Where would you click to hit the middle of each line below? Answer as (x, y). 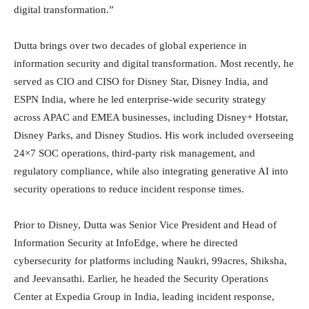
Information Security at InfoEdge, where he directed (126, 242)
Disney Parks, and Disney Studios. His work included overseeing (154, 135)
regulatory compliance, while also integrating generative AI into (151, 171)
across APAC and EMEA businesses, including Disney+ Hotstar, (151, 117)
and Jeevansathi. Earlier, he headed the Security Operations (141, 278)
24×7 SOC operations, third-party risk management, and (134, 153)
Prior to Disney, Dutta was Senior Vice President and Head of (145, 225)
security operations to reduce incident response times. (129, 189)
